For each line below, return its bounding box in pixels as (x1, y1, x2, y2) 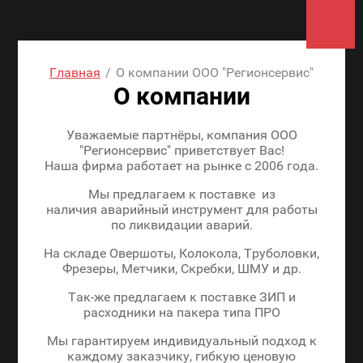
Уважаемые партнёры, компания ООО (66, 127, 297, 143)
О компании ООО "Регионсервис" (116, 65, 314, 80)
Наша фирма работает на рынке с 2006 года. (45, 158, 318, 173)
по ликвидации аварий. (110, 217, 253, 233)
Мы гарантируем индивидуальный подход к (46, 333, 317, 348)
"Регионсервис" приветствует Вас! (79, 143, 284, 158)
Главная (49, 65, 100, 80)
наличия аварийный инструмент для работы (45, 202, 318, 217)
